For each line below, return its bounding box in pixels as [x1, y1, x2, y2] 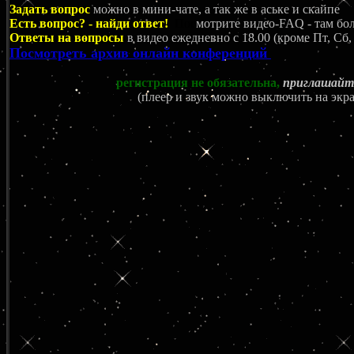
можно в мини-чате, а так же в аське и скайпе [93, 2, 340, 16]
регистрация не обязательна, [113, 76, 280, 89]
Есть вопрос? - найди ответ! [9, 17, 168, 30]
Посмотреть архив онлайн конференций [9, 45, 271, 61]
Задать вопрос [9, 2, 90, 16]
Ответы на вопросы [9, 31, 124, 44]
